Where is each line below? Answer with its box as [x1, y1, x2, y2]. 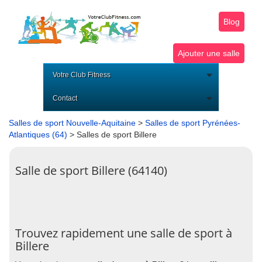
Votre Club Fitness [53, 71, 111, 79]
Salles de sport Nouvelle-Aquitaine [9, 118, 136, 127]
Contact [53, 94, 77, 102]
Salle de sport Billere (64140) [15, 163, 167, 178]
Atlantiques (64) [9, 130, 67, 139]
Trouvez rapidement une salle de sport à [15, 225, 232, 241]
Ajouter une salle [177, 49, 240, 58]
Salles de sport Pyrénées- [145, 118, 240, 127]
